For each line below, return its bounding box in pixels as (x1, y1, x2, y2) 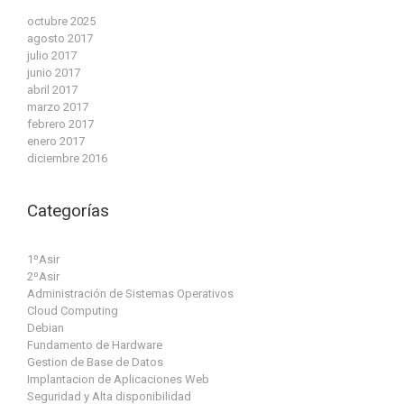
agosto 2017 (27, 32, 93, 46)
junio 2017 (27, 66, 80, 80)
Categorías (27, 199, 109, 221)
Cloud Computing (27, 303, 118, 317)
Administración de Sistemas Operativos (27, 286, 234, 300)
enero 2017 (27, 134, 85, 149)
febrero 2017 (27, 117, 94, 132)
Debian (27, 320, 64, 335)
